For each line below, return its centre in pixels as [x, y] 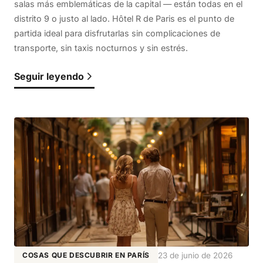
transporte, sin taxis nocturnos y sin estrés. [101, 48]
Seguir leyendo [49, 77]
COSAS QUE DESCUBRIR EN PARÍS [86, 255]
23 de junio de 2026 [195, 255]
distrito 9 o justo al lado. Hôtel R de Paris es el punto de [124, 19]
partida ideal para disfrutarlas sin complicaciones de [117, 33]
